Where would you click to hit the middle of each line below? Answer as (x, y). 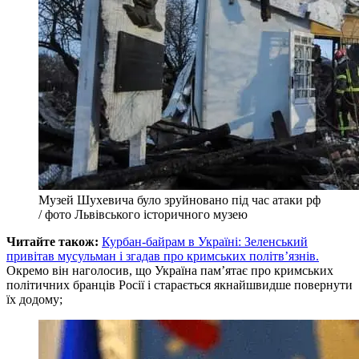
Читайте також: (52, 241)
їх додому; (34, 299)
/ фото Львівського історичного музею (143, 214)
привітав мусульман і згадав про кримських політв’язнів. (163, 256)
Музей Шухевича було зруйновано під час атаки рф (179, 200)
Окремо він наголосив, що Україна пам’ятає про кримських (170, 270)
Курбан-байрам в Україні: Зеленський (205, 241)
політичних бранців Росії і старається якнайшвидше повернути (179, 284)
